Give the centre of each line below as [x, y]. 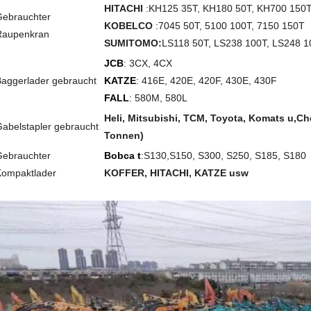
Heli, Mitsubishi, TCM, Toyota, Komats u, [200, 118]
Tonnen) [124, 135]
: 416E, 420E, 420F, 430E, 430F [207, 81]
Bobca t [123, 155]
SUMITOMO [131, 43]
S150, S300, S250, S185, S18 [235, 155]
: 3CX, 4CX [148, 63]
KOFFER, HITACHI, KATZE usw [176, 173]
